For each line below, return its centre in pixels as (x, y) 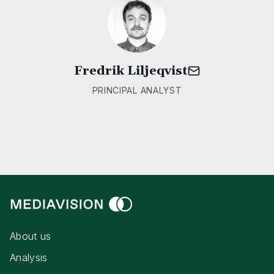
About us (31, 236)
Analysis (29, 257)
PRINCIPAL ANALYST (137, 90)
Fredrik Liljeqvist (131, 71)
